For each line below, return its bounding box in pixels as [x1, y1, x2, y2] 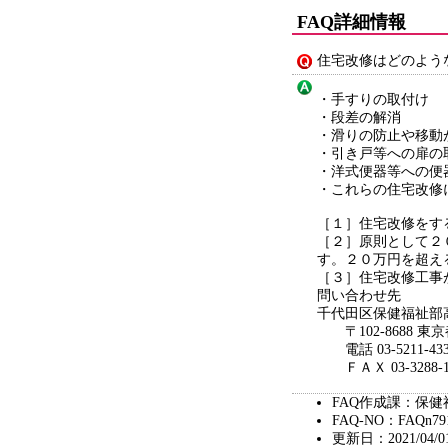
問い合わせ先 [317, 288, 401, 303]
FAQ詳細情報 [297, 12, 406, 32]
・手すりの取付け [317, 92, 429, 107]
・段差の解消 [317, 110, 401, 125]
